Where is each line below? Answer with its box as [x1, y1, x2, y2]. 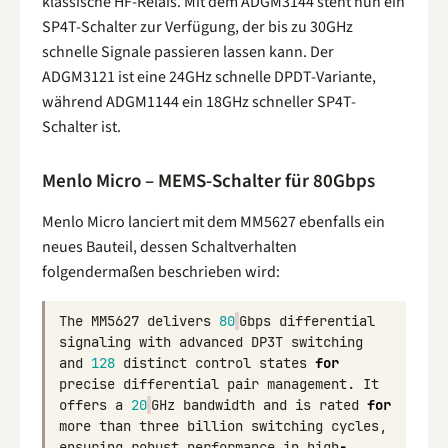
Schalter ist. [42, 115, 121, 138]
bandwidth [183, 396, 255, 415]
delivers [147, 312, 211, 331]
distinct [123, 354, 187, 373]
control [195, 354, 251, 373]
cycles [331, 417, 379, 436]
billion [187, 417, 243, 436]
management [267, 375, 347, 394]
